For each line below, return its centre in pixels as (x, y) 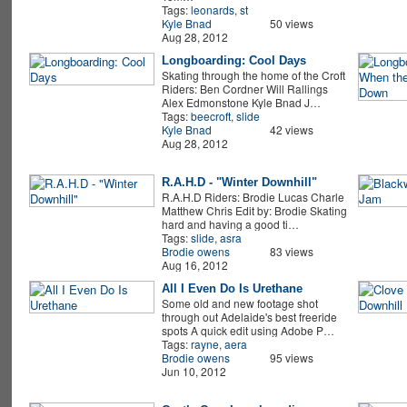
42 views (291, 130)
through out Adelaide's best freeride (249, 317)
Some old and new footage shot (239, 303)
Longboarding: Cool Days (233, 61)
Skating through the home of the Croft (253, 75)
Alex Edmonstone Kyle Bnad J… (241, 103)
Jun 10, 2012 (194, 372)
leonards (212, 10)
